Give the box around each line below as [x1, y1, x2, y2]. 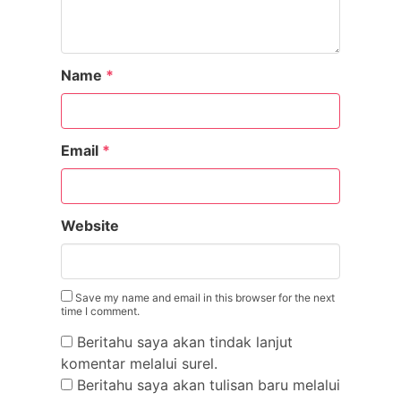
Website [61, 217, 119, 235]
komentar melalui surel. [61, 354, 218, 372]
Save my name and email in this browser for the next [73, 291, 335, 304]
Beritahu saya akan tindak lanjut [77, 333, 293, 351]
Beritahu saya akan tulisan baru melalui [77, 376, 340, 394]
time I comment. [61, 304, 140, 318]
